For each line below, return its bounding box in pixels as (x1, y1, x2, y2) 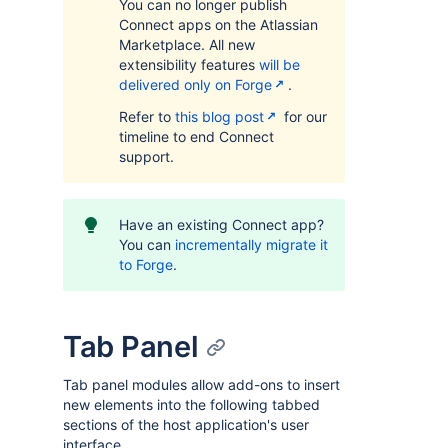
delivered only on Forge (119, 76, 272, 93)
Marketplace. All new (119, 36, 255, 53)
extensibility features (119, 56, 259, 73)
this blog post (175, 108, 264, 125)
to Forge (119, 256, 173, 273)
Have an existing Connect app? (119, 216, 324, 233)
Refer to (119, 108, 175, 125)
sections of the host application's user (63, 416, 309, 433)
